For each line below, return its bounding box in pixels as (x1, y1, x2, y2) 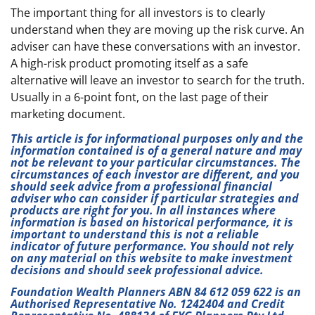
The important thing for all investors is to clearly (11, 5, 265, 21)
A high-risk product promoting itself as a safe (11, 56, 248, 72)
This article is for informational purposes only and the (11, 131, 303, 147)
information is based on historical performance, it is (11, 214, 293, 231)
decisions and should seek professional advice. (11, 262, 264, 278)
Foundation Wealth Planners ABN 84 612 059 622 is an (11, 283, 301, 300)
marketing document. (11, 106, 125, 122)
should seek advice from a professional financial (11, 179, 272, 195)
